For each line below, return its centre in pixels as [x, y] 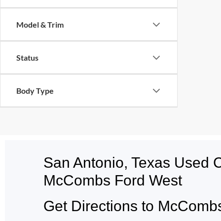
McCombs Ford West [113, 181]
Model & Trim [40, 25]
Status [27, 58]
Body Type [35, 91]
